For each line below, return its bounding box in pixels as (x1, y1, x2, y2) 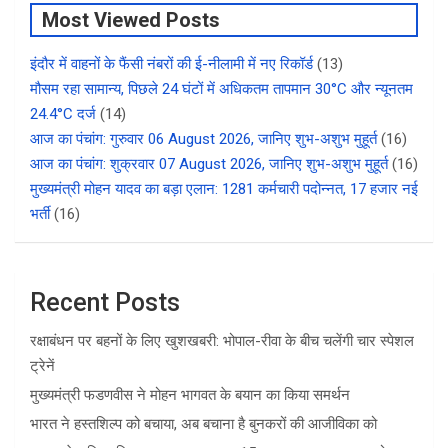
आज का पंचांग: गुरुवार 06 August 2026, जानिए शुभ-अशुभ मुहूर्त (30, 130, 377, 149)
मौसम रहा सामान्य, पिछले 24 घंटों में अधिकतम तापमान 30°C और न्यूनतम (30, 80, 413, 99)
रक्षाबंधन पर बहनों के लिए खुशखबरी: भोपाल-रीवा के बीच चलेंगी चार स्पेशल (30, 332, 414, 351)
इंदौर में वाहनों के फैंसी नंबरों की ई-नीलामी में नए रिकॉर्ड (30, 55, 313, 74)
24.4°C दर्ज (30, 105, 96, 124)
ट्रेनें (30, 357, 55, 376)
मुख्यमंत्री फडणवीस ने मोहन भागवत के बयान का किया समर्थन (30, 386, 350, 405)
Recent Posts (30, 288, 180, 318)
